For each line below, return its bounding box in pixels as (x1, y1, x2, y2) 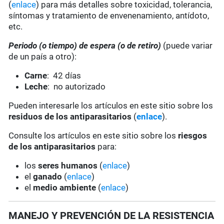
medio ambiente (33, 182, 98, 193)
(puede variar (163, 40, 213, 51)
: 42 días (47, 70, 81, 81)
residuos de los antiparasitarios (8, 111, 132, 122)
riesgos (178, 130, 207, 141)
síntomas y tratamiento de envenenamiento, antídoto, (8, 10, 209, 21)
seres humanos (38, 160, 98, 171)
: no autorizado (47, 81, 106, 92)
